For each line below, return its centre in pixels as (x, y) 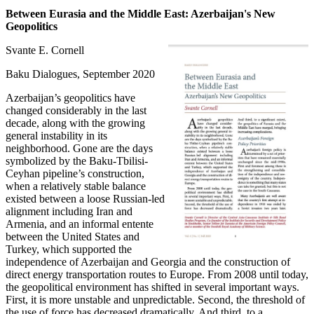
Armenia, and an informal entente (80, 224)
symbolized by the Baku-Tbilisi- (77, 161)
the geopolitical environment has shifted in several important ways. (152, 287)
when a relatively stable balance (76, 186)
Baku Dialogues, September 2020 (80, 74)
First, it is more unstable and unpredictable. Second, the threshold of (155, 299)
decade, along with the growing (75, 123)
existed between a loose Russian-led (85, 198)
